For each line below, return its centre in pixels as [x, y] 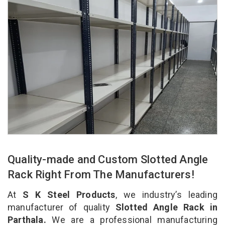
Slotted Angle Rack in [163, 207]
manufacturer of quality [59, 207]
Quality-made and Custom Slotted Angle [108, 159]
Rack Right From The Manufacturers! [102, 174]
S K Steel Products [69, 194]
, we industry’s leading [166, 194]
